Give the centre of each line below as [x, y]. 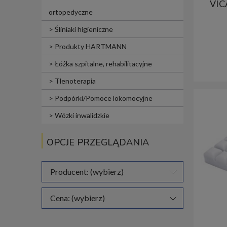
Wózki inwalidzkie [82, 116]
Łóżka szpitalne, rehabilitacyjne [103, 64]
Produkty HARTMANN [91, 47]
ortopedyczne [71, 12]
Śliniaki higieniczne [84, 29]
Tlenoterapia [75, 81]
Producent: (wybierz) [87, 172]
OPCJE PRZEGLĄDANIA [98, 143]
